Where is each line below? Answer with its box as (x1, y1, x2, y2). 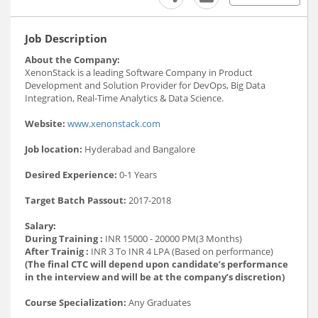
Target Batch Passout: (25, 194, 126, 207)
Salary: (25, 219, 56, 233)
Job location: (25, 143, 82, 156)
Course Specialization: (25, 296, 126, 309)
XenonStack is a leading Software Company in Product (25, 66, 253, 79)
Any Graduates (126, 296, 191, 309)
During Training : (25, 232, 103, 246)
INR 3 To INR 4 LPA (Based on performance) (89, 245, 275, 258)
